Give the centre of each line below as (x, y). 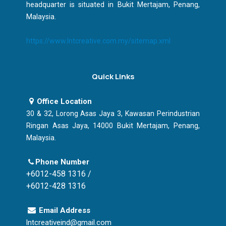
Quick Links (113, 77)
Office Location (64, 102)
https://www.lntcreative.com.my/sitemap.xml (99, 41)
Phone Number (63, 162)
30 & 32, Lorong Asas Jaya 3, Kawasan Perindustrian (113, 114)
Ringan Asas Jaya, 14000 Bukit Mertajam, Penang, (113, 126)
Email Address (64, 211)
